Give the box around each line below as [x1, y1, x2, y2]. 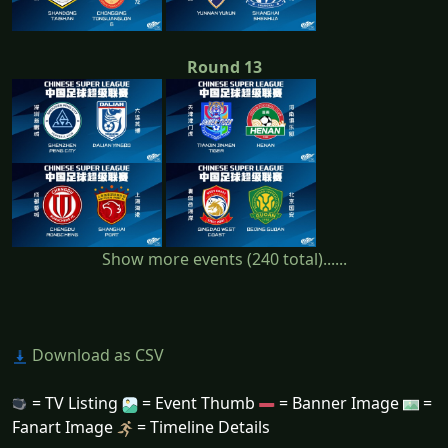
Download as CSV [28, 344, 164, 367]
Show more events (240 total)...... [101, 248, 347, 271]
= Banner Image [275, 392, 403, 415]
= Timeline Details [133, 416, 270, 439]
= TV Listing [28, 392, 122, 415]
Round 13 [186, 55, 262, 78]
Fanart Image [12, 416, 117, 439]
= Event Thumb [138, 392, 259, 415]
